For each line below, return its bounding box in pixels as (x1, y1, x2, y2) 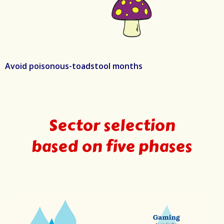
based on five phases (31, 134, 192, 158)
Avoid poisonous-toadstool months (5, 60, 142, 72)
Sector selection (48, 113, 175, 137)
